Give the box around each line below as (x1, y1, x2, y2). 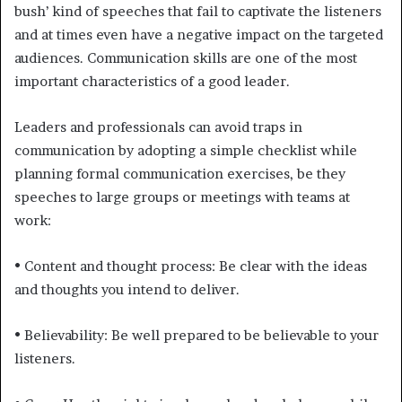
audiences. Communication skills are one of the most (14, 48, 357, 66)
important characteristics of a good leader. (14, 72, 290, 90)
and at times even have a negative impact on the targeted (14, 25, 383, 43)
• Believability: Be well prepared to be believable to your (14, 326, 379, 344)
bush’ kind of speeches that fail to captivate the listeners (14, 2, 381, 20)
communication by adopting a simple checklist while (14, 141, 357, 159)
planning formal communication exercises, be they (14, 164, 345, 182)
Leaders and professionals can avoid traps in (14, 118, 302, 135)
